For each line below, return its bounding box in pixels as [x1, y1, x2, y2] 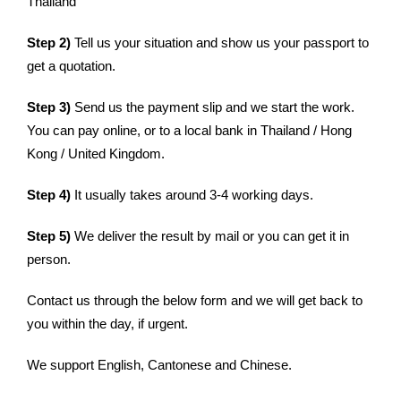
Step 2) [27, 35, 71, 50]
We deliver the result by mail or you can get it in [71, 228, 349, 243]
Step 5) [27, 228, 71, 243]
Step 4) [27, 187, 71, 202]
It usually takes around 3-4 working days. [71, 187, 313, 202]
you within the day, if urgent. [27, 316, 188, 331]
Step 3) [27, 99, 71, 115]
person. [27, 252, 71, 267]
